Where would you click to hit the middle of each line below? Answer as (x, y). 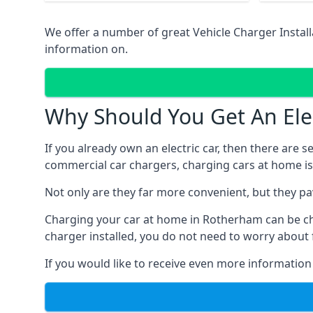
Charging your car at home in (124, 219)
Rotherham (234, 219)
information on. (86, 49)
